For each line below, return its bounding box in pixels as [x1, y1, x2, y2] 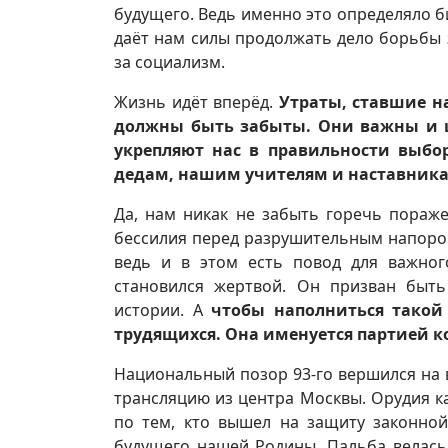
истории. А [114, 298, 211, 321]
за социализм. [114, 50, 225, 73]
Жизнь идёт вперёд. [114, 90, 279, 113]
